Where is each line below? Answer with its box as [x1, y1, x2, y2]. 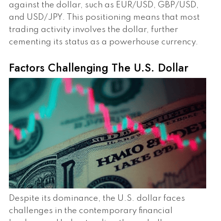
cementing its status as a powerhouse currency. [9, 37, 198, 46]
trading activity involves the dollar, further [9, 25, 178, 34]
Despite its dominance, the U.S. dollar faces [9, 194, 185, 203]
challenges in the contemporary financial [9, 206, 173, 215]
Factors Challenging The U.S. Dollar [9, 59, 188, 75]
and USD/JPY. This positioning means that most [9, 13, 200, 22]
